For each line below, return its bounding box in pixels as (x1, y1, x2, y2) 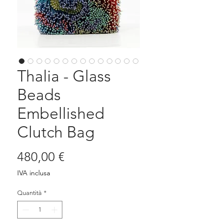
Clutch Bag (17, 123, 95, 142)
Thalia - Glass (17, 67, 111, 86)
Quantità (17, 189, 42, 197)
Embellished (17, 104, 105, 123)
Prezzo (64, 149, 101, 165)
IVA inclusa (17, 168, 50, 178)
